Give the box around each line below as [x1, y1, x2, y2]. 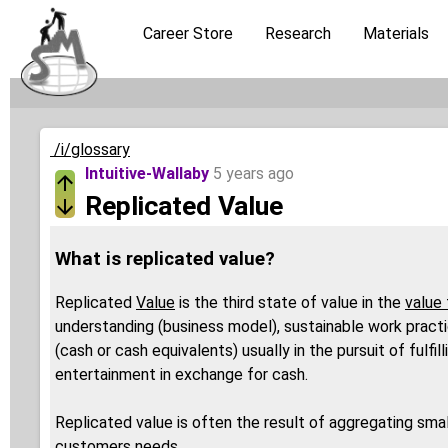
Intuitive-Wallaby [85, 164, 209, 183]
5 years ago [213, 164, 294, 183]
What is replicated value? [55, 247, 275, 270]
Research [265, 24, 331, 43]
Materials [363, 24, 429, 43]
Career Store [143, 24, 233, 43]
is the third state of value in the [175, 293, 405, 313]
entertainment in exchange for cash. [55, 365, 308, 385]
